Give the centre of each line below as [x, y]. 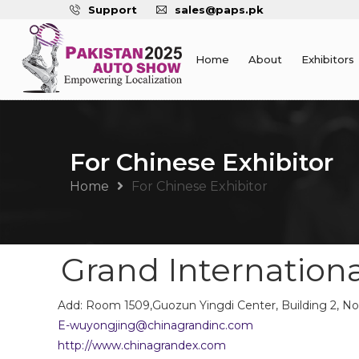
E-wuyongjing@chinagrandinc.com [155, 325]
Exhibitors [328, 59]
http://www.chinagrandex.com [142, 345]
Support [113, 10]
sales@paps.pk [219, 10]
